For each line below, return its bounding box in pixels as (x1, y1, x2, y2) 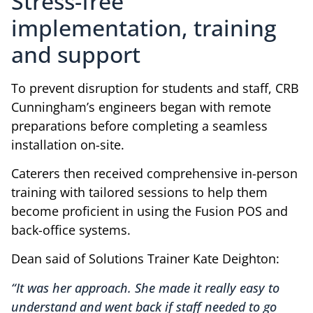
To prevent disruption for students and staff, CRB (11, 79, 299, 96)
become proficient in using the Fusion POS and (11, 203, 288, 220)
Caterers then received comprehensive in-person (11, 165, 298, 182)
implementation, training (11, 12, 277, 43)
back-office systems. (11, 221, 131, 239)
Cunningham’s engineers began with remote (11, 98, 271, 115)
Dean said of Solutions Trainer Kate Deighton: (11, 250, 279, 268)
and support (11, 38, 140, 69)
